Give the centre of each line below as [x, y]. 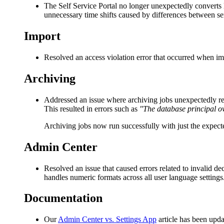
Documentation [63, 198]
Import [42, 36]
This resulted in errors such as [92, 108]
